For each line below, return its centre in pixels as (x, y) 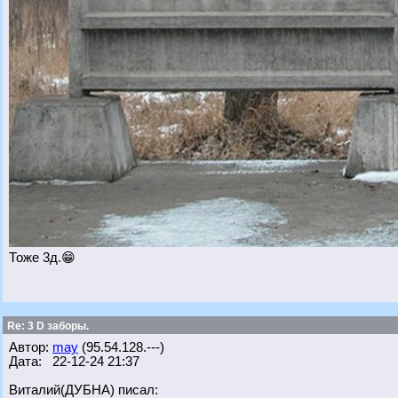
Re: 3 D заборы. (47, 326)
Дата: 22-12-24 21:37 (74, 362)
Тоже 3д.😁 (42, 258)
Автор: (31, 347)
